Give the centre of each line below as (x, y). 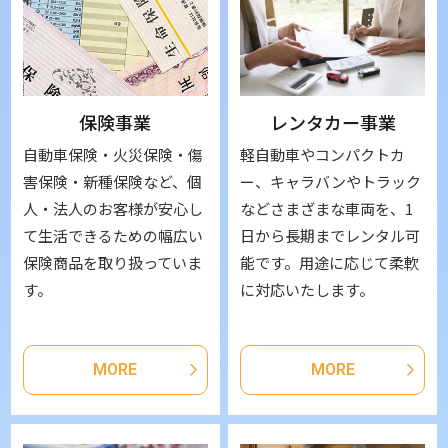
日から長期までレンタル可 (330, 236)
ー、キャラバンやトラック (331, 182)
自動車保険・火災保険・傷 (113, 155)
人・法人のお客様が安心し (113, 209)
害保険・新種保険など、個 (113, 182)
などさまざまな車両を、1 (327, 209)
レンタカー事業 (332, 122)
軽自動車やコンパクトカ (323, 155)
